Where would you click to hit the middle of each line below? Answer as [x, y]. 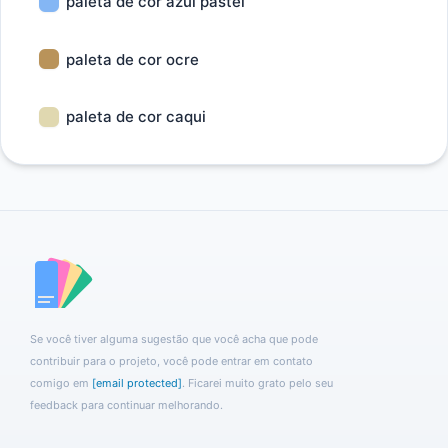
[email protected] [137, 383]
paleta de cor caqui [136, 116]
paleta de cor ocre [132, 59]
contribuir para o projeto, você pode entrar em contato [171, 361]
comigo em [61, 383]
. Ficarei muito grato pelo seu [257, 383]
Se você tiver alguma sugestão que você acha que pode [174, 339]
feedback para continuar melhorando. [126, 405]
